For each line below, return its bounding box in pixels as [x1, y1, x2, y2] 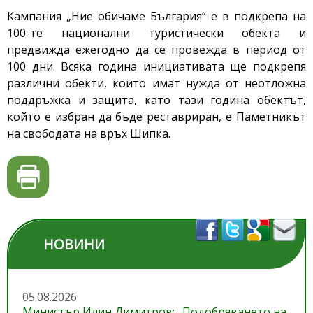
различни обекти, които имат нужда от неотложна [7, 75, 306, 92]
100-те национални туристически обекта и [7, 25, 306, 41]
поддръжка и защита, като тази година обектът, [7, 92, 306, 108]
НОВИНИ [43, 235, 105, 254]
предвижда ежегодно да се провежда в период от [7, 42, 306, 58]
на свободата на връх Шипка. [7, 126, 170, 142]
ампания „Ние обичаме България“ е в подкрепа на [14, 8, 306, 24]
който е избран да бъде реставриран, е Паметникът [7, 109, 306, 125]
